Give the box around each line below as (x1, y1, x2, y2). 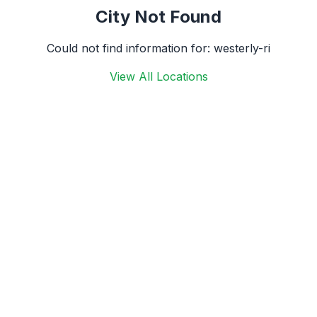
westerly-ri (214, 41, 270, 55)
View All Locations (109, 69, 208, 83)
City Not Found (96, 6, 221, 27)
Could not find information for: (47, 41, 214, 55)
